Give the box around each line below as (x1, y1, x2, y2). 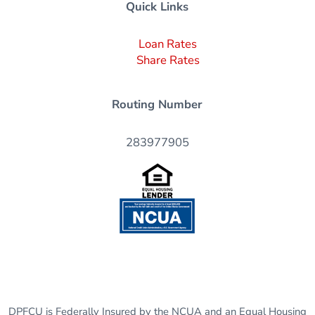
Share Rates (136, 51, 200, 68)
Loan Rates (139, 35, 198, 52)
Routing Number (112, 96, 203, 113)
